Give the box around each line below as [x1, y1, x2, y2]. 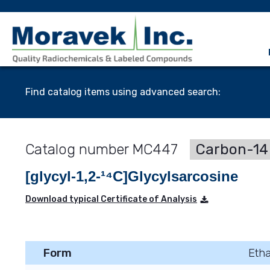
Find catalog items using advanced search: [25, 86, 221, 98]
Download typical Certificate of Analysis [25, 194, 197, 204]
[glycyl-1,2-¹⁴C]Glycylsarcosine [25, 168, 238, 184]
